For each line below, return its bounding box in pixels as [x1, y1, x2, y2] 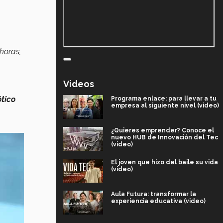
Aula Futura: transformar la [111, 190, 196, 198]
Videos [63, 78, 94, 89]
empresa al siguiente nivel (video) [111, 102, 219, 109]
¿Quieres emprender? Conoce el [111, 126, 214, 134]
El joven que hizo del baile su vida [111, 158, 218, 166]
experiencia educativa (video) [111, 197, 206, 205]
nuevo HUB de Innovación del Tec [111, 133, 218, 141]
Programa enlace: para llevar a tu [111, 95, 217, 102]
